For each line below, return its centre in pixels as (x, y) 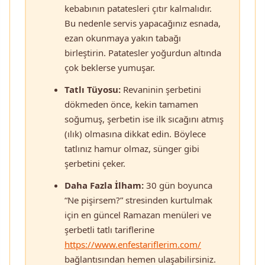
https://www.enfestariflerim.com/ (133, 244)
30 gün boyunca (178, 185)
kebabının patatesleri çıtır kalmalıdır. (138, 8)
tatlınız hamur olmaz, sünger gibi (132, 148)
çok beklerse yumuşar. (110, 67)
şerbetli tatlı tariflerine (109, 229)
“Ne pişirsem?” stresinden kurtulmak (138, 200)
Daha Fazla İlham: (104, 185)
